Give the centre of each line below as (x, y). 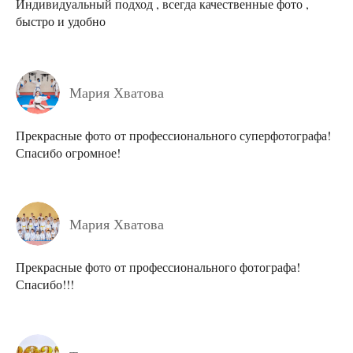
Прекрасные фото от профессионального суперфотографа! (173, 136)
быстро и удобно (61, 21)
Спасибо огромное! (68, 153)
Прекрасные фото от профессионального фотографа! (158, 267)
